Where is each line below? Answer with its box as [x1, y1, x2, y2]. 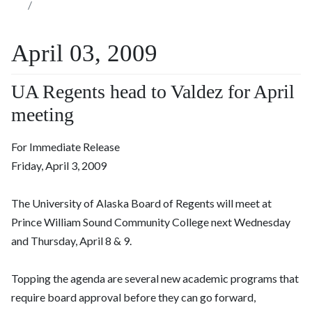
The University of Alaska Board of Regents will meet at [11, 196, 272, 210]
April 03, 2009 [11, 40, 157, 68]
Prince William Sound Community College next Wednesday [11, 215, 290, 229]
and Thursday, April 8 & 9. [11, 234, 132, 248]
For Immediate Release [11, 140, 120, 154]
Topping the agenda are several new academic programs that [11, 272, 299, 286]
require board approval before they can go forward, [11, 290, 256, 304]
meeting [11, 104, 74, 126]
